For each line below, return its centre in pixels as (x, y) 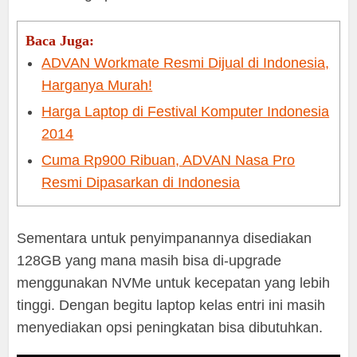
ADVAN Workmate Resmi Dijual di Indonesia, (186, 63)
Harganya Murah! (97, 86)
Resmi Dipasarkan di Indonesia (141, 183)
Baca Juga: (60, 41)
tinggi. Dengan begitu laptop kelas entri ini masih (171, 306)
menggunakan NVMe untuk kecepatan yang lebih (174, 283)
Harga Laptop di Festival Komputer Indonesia (186, 112)
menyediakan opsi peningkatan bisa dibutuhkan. (170, 328)
